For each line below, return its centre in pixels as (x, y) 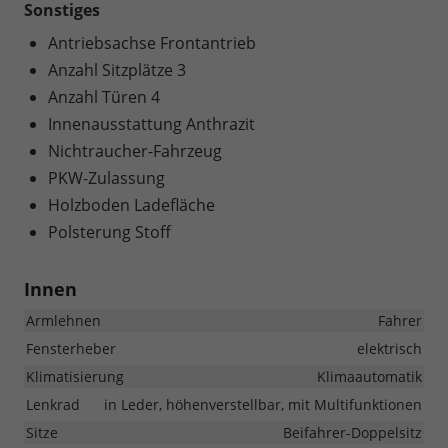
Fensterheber (71, 349)
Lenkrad (53, 405)
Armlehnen (63, 321)
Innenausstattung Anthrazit (151, 124)
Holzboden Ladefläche (131, 205)
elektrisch (389, 349)
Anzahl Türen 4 (104, 97)
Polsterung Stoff (109, 232)
